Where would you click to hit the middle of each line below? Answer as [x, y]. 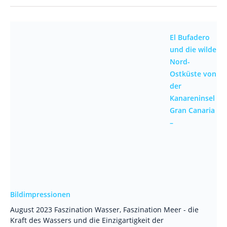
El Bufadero [190, 37]
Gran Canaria [192, 110]
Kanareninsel [192, 98]
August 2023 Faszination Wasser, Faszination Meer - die [104, 210]
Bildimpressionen [40, 194]
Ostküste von [193, 74]
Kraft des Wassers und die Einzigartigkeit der [87, 220]
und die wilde [193, 49]
